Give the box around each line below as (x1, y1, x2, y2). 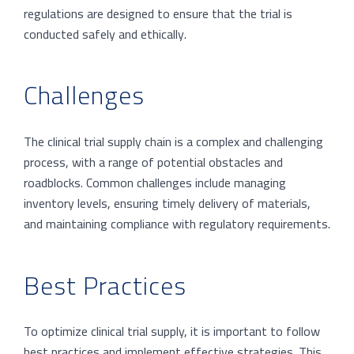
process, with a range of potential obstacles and (24, 150, 283, 175)
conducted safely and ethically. (24, 21, 186, 46)
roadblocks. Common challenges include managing (24, 171, 286, 195)
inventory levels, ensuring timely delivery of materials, (24, 191, 311, 216)
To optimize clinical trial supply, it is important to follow (24, 319, 320, 344)
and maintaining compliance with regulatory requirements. (24, 212, 330, 236)
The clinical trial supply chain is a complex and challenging (24, 130, 323, 154)
